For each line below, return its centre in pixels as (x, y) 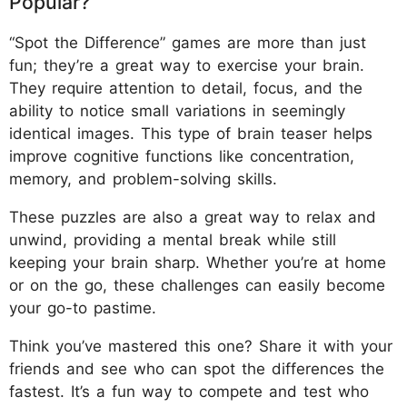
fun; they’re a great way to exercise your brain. (187, 66)
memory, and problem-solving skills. (143, 179)
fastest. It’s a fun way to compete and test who (189, 392)
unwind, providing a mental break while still (173, 240)
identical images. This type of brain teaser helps (191, 134)
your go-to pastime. (83, 308)
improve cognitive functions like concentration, (182, 157)
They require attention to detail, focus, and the (186, 89)
